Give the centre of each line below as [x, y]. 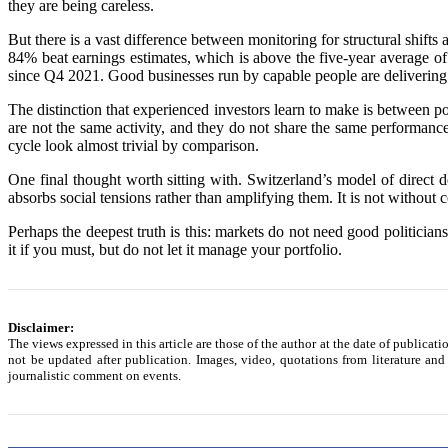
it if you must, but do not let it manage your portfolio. [175, 249]
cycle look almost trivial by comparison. [133, 145]
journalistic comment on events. [94, 375]
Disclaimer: [41, 327]
